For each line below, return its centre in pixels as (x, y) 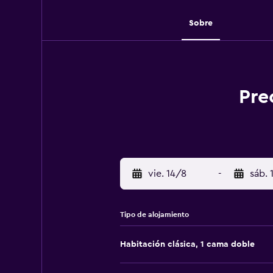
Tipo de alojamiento (154, 214)
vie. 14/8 (167, 174)
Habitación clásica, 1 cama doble (187, 244)
